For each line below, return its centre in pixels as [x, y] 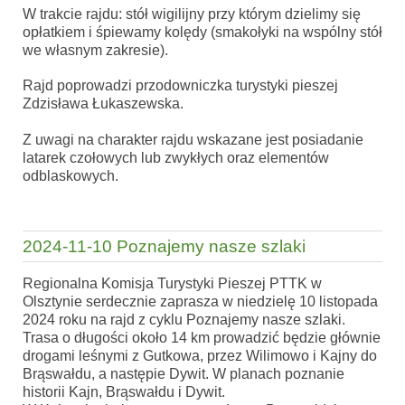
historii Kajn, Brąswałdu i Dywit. [124, 392]
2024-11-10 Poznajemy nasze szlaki [164, 246]
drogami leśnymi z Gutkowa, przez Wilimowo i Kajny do [200, 356]
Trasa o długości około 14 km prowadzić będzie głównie [202, 338]
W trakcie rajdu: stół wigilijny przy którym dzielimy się [192, 14]
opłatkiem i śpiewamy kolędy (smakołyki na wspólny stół [202, 33]
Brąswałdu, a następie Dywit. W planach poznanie [184, 374]
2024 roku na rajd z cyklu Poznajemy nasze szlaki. [184, 320]
